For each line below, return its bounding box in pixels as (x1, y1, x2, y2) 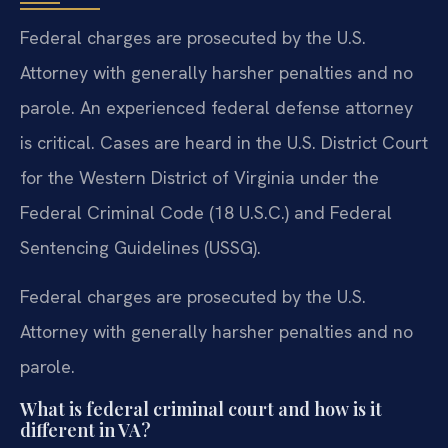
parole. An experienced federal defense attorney (20, 95, 413, 119)
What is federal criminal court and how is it (20, 396, 382, 421)
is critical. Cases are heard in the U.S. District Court (20, 130, 428, 154)
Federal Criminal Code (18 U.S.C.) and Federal (20, 200, 392, 224)
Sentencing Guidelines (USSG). (20, 235, 261, 259)
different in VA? (20, 417, 151, 442)
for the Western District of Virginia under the (20, 165, 379, 189)
